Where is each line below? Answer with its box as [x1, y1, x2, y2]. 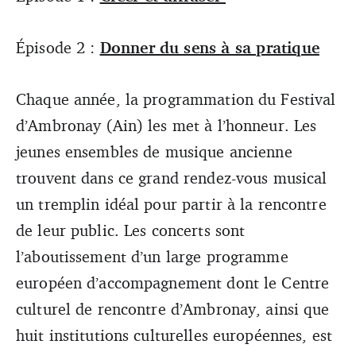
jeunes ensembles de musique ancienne [16, 141, 292, 161]
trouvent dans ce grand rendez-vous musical [16, 167, 327, 188]
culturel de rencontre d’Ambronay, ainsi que [16, 298, 330, 319]
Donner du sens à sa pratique [99, 37, 319, 57]
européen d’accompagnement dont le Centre [16, 272, 330, 292]
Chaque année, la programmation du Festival [16, 88, 336, 109]
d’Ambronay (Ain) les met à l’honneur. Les [16, 114, 317, 135]
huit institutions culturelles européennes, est [16, 324, 332, 345]
